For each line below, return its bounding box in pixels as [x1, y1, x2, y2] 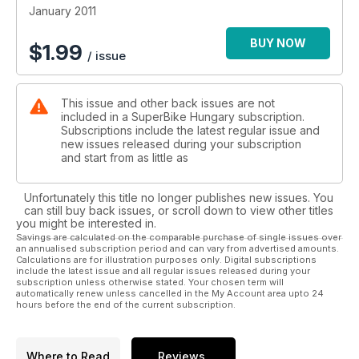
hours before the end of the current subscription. [16, 298, 236, 310]
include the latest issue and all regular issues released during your [16, 264, 310, 276]
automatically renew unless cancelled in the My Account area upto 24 [16, 287, 324, 299]
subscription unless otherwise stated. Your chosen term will [16, 276, 284, 288]
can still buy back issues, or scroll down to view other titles [24, 203, 333, 217]
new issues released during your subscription [61, 136, 301, 151]
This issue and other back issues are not [61, 95, 275, 110]
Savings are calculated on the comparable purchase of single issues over [16, 231, 341, 243]
